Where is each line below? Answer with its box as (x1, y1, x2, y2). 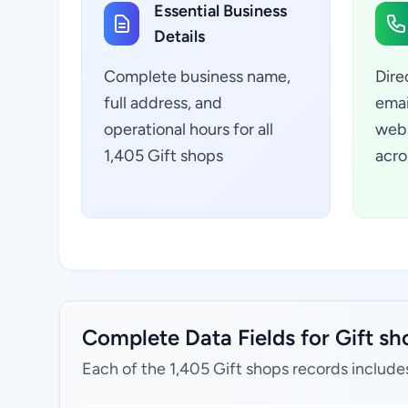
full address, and (104, 93, 222, 113)
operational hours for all (104, 119, 273, 139)
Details (154, 26, 206, 46)
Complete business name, (104, 66, 291, 87)
